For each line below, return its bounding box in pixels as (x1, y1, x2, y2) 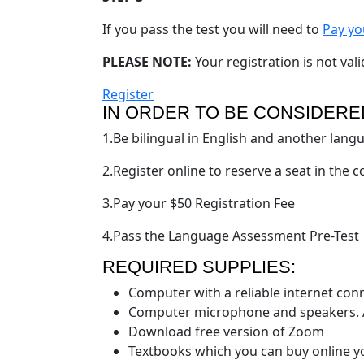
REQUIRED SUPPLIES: (102, 256, 296, 277)
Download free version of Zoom (128, 322, 324, 340)
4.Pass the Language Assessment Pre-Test (102, 226, 359, 245)
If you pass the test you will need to (102, 19, 323, 38)
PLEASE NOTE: (102, 52, 192, 71)
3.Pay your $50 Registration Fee (102, 193, 295, 212)
